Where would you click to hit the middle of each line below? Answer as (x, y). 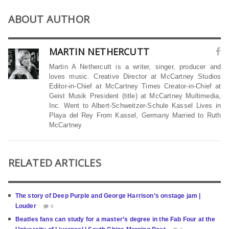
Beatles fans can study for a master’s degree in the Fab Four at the (115, 219)
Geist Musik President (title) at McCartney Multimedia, (135, 96)
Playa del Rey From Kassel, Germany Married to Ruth (135, 115)
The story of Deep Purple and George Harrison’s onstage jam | (108, 196)
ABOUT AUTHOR (49, 19)
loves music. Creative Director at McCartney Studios (135, 76)
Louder (26, 206)
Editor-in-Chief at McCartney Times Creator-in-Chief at (135, 86)
